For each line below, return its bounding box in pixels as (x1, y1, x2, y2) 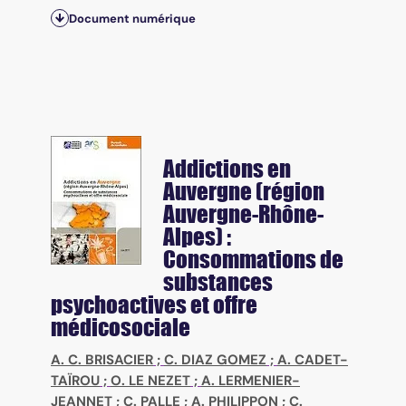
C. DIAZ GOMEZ (164, 351, 266, 370)
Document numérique (69, 10, 196, 26)
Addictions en (163, 155, 291, 183)
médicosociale (51, 314, 190, 342)
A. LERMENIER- (201, 372, 300, 391)
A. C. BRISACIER (51, 351, 153, 370)
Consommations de (163, 246, 343, 274)
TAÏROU (51, 372, 100, 391)
